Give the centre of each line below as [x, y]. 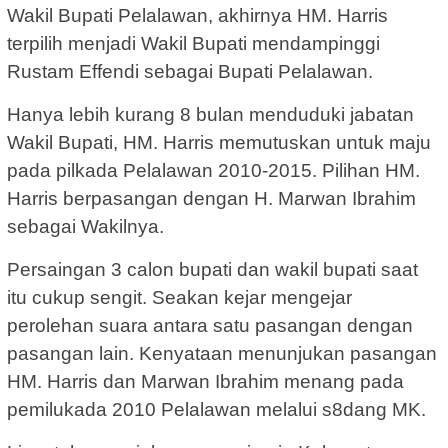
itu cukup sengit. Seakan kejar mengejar [179, 297]
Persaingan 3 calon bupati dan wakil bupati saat [212, 269]
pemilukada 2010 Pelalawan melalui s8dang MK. [216, 409]
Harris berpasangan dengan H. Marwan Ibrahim [211, 198]
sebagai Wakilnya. [85, 226]
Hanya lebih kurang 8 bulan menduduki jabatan [210, 114]
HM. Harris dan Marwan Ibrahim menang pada [205, 381]
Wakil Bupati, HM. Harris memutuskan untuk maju [219, 142]
